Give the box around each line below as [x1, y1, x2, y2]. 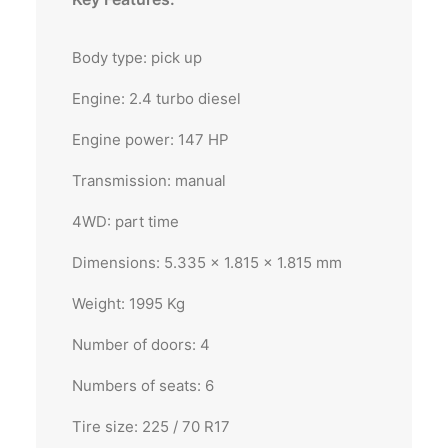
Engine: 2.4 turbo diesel [72, 89, 241, 108]
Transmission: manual [72, 171, 226, 190]
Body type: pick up [72, 48, 202, 67]
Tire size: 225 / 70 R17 [72, 417, 230, 436]
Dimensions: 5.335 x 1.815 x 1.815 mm [72, 253, 342, 272]
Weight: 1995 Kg [72, 294, 185, 313]
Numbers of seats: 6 [72, 376, 214, 395]
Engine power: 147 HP [72, 130, 229, 149]
